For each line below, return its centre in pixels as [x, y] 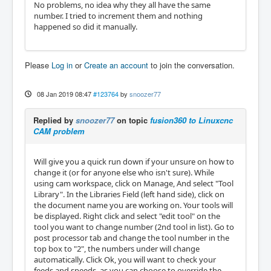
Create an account [116, 65]
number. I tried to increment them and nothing [118, 15]
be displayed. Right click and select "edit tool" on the [127, 216]
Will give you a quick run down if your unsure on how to [134, 161]
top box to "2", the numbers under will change [117, 248]
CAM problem [59, 131]
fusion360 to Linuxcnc [191, 120]
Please [38, 65]
